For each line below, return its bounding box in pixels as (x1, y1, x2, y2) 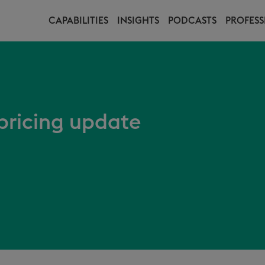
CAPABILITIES (49, 16, 108, 25)
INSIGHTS (117, 16, 159, 25)
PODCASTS (168, 16, 216, 25)
